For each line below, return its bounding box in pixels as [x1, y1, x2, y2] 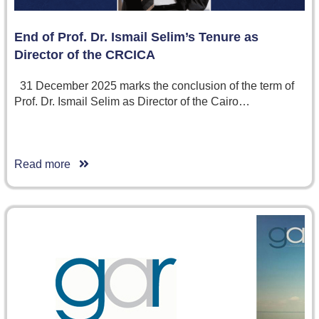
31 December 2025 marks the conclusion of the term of [14, 79, 294, 92]
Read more [14, 157, 79, 170]
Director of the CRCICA [14, 47, 155, 62]
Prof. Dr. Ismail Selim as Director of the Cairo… [14, 95, 250, 108]
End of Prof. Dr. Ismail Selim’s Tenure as [14, 29, 258, 44]
